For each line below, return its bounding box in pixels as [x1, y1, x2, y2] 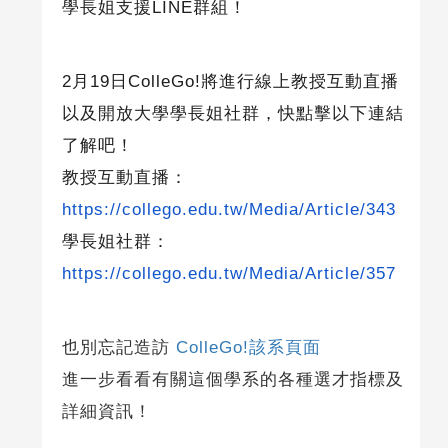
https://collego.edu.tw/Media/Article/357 [61, 264, 396, 284]
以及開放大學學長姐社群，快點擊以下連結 [61, 104, 404, 124]
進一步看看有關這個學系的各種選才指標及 [61, 370, 404, 390]
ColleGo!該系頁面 [175, 338, 321, 358]
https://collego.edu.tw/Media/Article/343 [61, 200, 396, 220]
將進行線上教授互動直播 [200, 72, 399, 92]
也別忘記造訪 [61, 338, 176, 358]
